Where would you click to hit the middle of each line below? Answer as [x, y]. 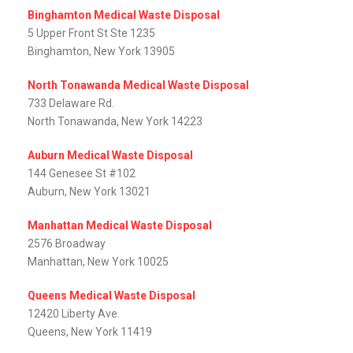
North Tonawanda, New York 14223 [115, 122]
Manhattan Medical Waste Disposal [120, 226]
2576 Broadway [67, 244]
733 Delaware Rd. [71, 104]
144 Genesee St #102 [82, 174]
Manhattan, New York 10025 [98, 262]
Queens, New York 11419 [90, 332]
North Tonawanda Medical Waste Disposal [138, 85]
